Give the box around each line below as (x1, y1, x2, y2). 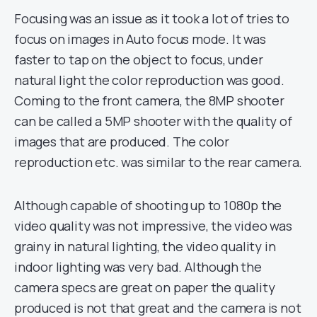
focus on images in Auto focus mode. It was (14, 30, 266, 47)
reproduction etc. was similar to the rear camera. (14, 153, 303, 171)
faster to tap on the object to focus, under (14, 50, 263, 68)
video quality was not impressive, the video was (14, 217, 292, 234)
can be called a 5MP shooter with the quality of (14, 112, 292, 129)
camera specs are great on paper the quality (14, 278, 275, 296)
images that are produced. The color (14, 132, 229, 150)
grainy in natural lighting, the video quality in (14, 237, 276, 255)
